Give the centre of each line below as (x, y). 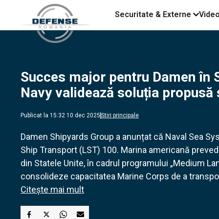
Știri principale (120, 115)
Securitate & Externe (153, 14)
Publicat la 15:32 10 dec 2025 (60, 115)
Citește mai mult (52, 189)
